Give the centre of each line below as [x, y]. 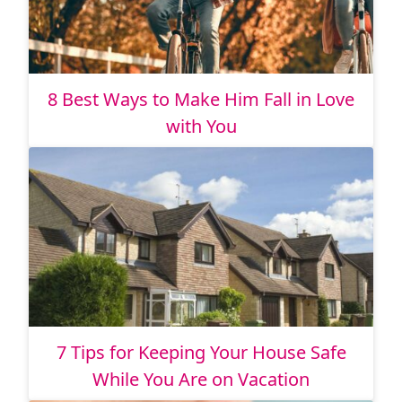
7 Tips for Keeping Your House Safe [201, 353]
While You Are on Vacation [201, 380]
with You [201, 127]
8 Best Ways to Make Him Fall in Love [201, 100]
